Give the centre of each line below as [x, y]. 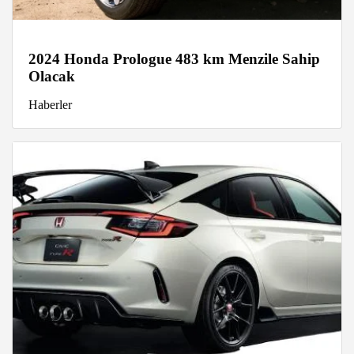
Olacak [52, 76]
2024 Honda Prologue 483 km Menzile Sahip [174, 58]
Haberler [50, 104]
